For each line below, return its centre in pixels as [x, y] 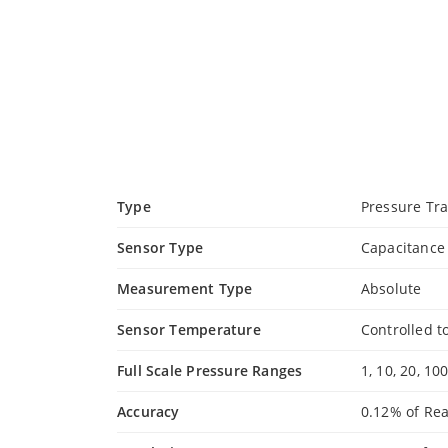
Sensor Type [160, 247]
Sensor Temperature [189, 329]
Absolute [391, 288]
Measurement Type [185, 288]
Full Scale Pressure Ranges [210, 370]
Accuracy [148, 411]
